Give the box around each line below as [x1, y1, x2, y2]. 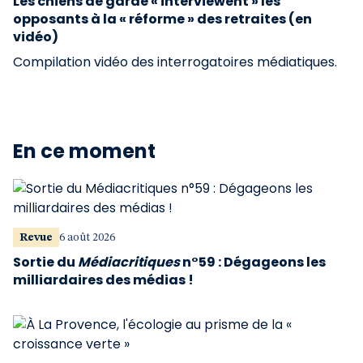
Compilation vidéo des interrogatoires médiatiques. [13, 53, 337, 71]
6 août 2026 [59, 232, 115, 243]
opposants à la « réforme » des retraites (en [13, 10, 312, 28]
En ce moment [13, 138, 156, 164]
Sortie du [13, 253, 78, 271]
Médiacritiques [78, 253, 180, 271]
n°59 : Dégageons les [180, 253, 326, 271]
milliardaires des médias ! [13, 271, 194, 289]
